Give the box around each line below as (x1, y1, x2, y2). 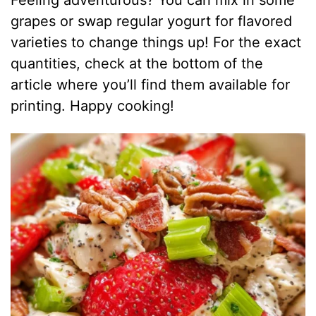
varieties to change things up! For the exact (11, 34, 302, 51)
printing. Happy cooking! (11, 97, 175, 115)
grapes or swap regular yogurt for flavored (11, 13, 293, 30)
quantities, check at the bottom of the (11, 55, 264, 73)
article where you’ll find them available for (11, 76, 291, 94)
